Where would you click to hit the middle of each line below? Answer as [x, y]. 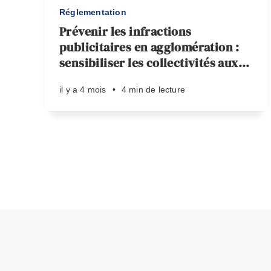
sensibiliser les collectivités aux [149, 63]
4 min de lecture [153, 90]
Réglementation [93, 12]
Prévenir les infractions [126, 31]
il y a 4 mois [83, 90]
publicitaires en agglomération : [149, 47]
